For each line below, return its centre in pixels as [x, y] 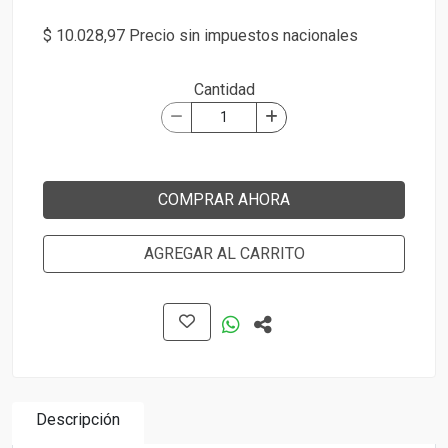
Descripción [78, 419]
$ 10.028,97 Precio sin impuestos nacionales [200, 35]
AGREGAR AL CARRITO [224, 253]
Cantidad [224, 89]
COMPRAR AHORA [224, 199]
